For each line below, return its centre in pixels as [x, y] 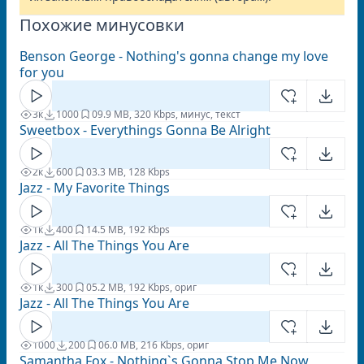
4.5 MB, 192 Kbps [131, 230]
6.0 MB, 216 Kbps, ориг [156, 345]
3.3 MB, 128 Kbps [131, 172]
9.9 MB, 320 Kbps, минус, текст [169, 114]
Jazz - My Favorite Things [95, 188]
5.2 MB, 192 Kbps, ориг [144, 287]
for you [42, 72]
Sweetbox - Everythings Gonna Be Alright [145, 130]
